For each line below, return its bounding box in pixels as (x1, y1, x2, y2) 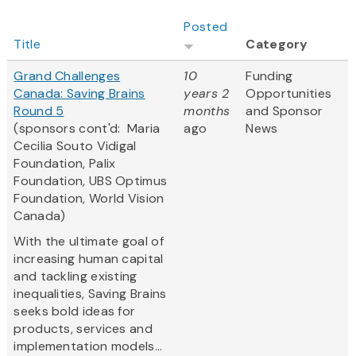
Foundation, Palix (14, 155, 116, 172)
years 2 (184, 85, 230, 103)
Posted (184, 18, 228, 36)
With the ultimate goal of (14, 233, 164, 250)
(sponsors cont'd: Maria (14, 120, 161, 137)
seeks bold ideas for (14, 303, 136, 320)
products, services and (14, 320, 153, 338)
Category (246, 36, 308, 53)
